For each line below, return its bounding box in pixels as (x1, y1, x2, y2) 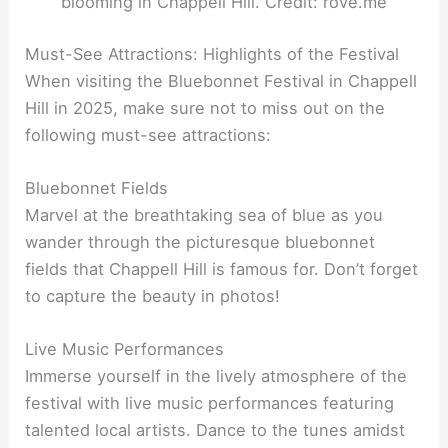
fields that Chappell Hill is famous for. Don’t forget (25, 258, 419, 279)
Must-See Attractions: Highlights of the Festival (25, 43, 400, 64)
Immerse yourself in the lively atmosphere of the (25, 366, 408, 387)
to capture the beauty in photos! (25, 285, 281, 306)
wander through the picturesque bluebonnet (25, 231, 376, 252)
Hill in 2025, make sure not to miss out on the (25, 97, 386, 118)
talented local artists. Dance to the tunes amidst (25, 420, 406, 441)
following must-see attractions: (25, 124, 272, 145)
